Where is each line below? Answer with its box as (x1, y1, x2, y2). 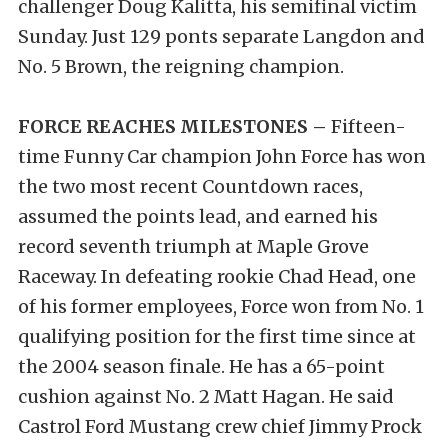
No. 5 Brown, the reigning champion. (18, 55, 344, 79)
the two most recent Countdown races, (18, 175, 363, 199)
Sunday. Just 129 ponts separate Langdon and (18, 25, 425, 49)
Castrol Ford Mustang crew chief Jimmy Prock (18, 415, 422, 439)
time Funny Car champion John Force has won (18, 145, 426, 169)
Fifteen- (327, 115, 406, 139)
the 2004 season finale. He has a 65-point (18, 355, 385, 379)
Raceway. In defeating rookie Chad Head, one (18, 265, 416, 289)
